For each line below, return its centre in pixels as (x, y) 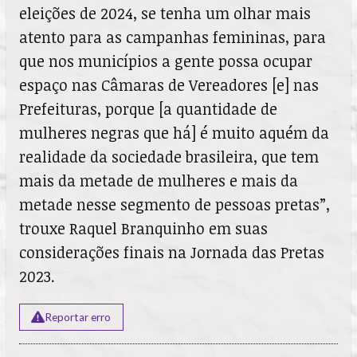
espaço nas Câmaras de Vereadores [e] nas (169, 84)
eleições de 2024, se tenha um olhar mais (165, 13)
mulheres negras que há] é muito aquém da (174, 132)
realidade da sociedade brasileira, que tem (169, 156)
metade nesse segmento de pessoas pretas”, (175, 204)
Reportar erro (78, 318)
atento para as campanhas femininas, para (173, 37)
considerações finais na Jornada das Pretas (172, 252)
